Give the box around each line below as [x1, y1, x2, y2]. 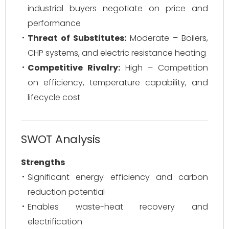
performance [28, 17, 81, 29]
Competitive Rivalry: [28, 62, 120, 74]
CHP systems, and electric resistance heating [28, 47, 206, 59]
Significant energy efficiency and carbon [28, 171, 208, 183]
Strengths [21, 156, 65, 168]
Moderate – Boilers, [126, 32, 208, 44]
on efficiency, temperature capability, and [28, 77, 208, 88]
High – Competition [120, 62, 208, 74]
